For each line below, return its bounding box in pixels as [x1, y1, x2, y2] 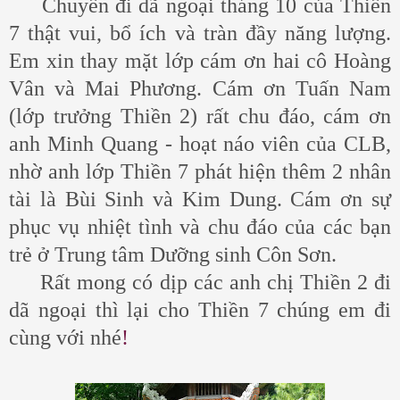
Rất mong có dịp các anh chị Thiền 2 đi [9, 270, 391, 294]
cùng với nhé [9, 325, 121, 349]
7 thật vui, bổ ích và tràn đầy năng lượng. [9, 21, 391, 45]
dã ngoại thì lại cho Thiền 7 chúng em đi [9, 297, 391, 321]
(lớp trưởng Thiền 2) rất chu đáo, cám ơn [9, 104, 391, 128]
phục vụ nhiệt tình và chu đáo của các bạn [9, 214, 391, 238]
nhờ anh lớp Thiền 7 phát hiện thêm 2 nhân [9, 159, 391, 183]
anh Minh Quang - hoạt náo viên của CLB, [9, 131, 391, 155]
